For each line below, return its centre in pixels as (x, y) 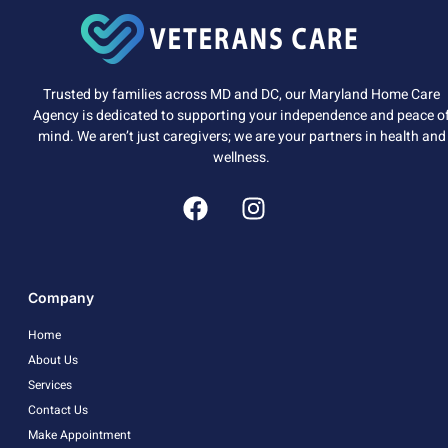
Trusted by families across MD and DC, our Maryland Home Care (242, 94)
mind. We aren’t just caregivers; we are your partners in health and (241, 136)
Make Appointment (79, 434)
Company (61, 297)
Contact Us (58, 409)
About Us (53, 359)
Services (50, 384)
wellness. (242, 157)
